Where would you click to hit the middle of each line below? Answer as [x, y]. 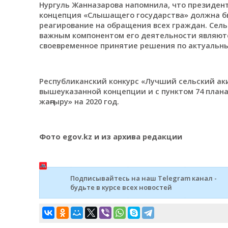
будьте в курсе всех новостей [121, 187]
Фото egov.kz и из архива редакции [110, 136]
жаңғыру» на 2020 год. [79, 101]
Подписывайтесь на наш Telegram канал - [143, 178]
